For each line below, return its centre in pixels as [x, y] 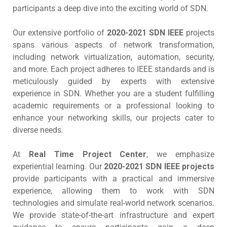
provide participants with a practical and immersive [113, 179]
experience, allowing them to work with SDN [113, 191]
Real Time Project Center [88, 154]
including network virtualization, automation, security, [113, 57]
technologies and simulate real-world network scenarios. [113, 203]
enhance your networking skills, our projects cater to [113, 118]
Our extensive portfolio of [60, 33]
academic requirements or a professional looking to [113, 106]
